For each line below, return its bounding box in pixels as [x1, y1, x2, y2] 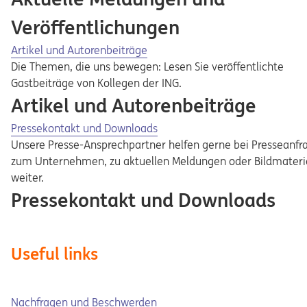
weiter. [11, 171, 44, 184]
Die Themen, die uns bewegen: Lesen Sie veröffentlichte [11, 60, 284, 73]
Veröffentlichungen [11, 15, 180, 40]
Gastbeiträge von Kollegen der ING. [11, 76, 182, 90]
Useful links [11, 243, 98, 265]
